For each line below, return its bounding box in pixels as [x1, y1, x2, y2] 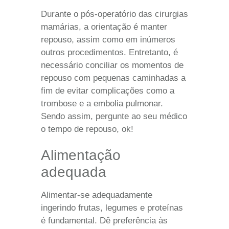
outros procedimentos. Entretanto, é [41, 47, 178, 57]
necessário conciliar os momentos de [41, 60, 184, 70]
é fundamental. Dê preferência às [41, 215, 168, 225]
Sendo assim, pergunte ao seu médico [41, 111, 187, 121]
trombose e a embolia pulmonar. [41, 98, 163, 108]
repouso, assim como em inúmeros [41, 34, 175, 44]
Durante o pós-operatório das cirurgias [41, 9, 188, 19]
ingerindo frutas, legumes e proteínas [41, 202, 183, 213]
